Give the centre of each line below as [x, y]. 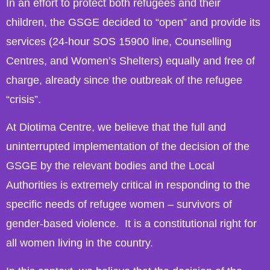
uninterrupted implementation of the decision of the [128, 147]
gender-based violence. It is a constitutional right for [131, 224]
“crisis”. [24, 99]
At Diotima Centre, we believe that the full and [116, 127]
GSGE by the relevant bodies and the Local [110, 166]
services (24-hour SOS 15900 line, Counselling [119, 41]
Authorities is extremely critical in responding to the [128, 185]
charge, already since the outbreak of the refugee [124, 80]
